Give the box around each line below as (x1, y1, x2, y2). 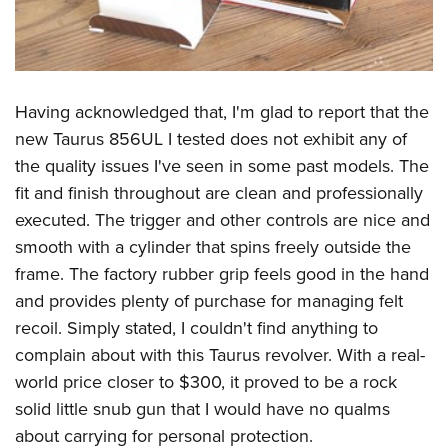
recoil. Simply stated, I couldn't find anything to (15, 314, 378, 340)
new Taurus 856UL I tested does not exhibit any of (15, 125, 407, 151)
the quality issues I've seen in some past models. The (15, 152, 429, 178)
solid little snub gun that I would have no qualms (15, 395, 390, 421)
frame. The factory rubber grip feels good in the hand (15, 260, 429, 286)
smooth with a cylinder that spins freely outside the (15, 233, 411, 259)
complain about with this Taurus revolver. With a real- (15, 341, 425, 367)
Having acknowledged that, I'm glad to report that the (15, 98, 429, 124)
